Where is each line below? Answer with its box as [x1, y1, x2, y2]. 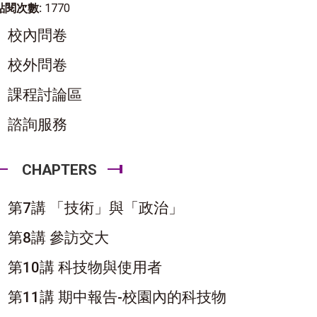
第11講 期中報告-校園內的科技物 [8, 289, 226, 306]
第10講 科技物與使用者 [8, 259, 162, 276]
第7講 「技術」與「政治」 [8, 200, 183, 217]
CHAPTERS [22, 161, 97, 178]
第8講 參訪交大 [8, 229, 109, 246]
